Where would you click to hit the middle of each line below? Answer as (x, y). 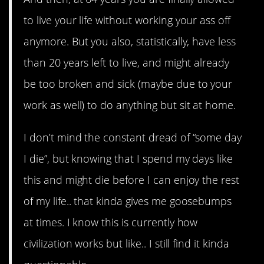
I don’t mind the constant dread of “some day (133, 137)
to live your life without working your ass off (127, 20)
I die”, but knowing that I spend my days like (128, 158)
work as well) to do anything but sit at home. (130, 105)
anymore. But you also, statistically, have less (130, 42)
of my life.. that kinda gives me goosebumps (128, 201)
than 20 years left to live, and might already (127, 63)
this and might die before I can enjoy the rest (132, 179)
